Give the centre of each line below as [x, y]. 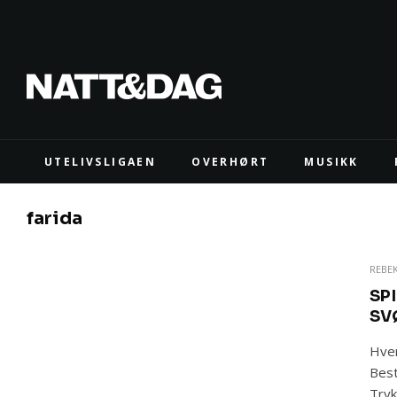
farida [54, 218]
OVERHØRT [230, 162]
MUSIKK [331, 162]
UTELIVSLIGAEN [101, 162]
